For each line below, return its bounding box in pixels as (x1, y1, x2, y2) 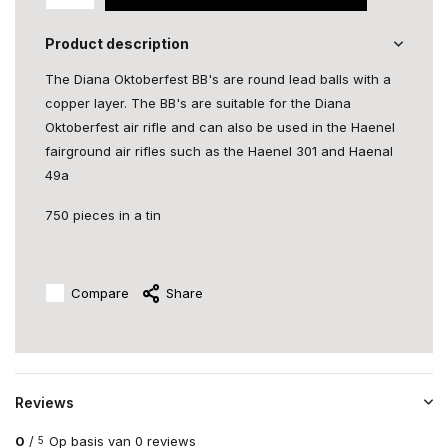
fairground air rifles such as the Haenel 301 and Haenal (45, 143, 393, 159)
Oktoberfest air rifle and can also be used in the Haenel (45, 119, 395, 135)
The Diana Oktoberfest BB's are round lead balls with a (45, 71, 391, 87)
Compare (71, 284, 129, 301)
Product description (45, 35, 189, 52)
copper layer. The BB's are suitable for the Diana (45, 95, 351, 111)
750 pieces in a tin (45, 207, 161, 223)
